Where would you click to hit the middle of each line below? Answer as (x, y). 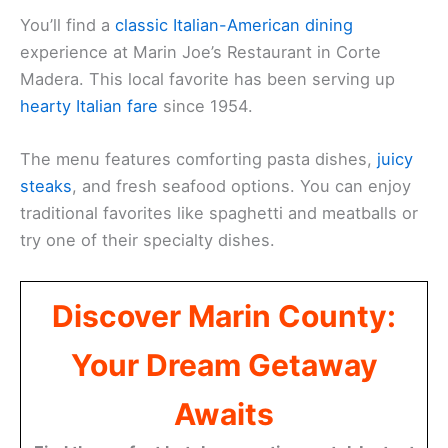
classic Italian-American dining (234, 25)
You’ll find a (67, 25)
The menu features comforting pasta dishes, (198, 159)
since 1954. (205, 106)
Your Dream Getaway (224, 364)
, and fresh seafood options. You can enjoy (241, 186)
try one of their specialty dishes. (147, 240)
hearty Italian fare (89, 106)
